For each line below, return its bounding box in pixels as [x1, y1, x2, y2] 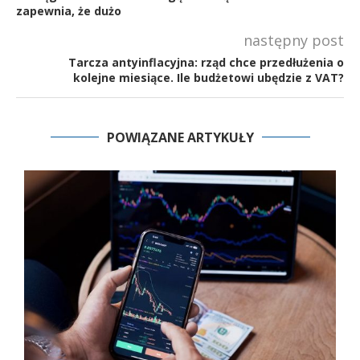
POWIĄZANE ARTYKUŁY [106, 128, 254, 146]
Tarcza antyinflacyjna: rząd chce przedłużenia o [68, 54, 344, 70]
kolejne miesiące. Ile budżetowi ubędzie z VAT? [73, 69, 344, 85]
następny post [243, 30, 344, 50]
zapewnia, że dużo [16, 2, 121, 18]
